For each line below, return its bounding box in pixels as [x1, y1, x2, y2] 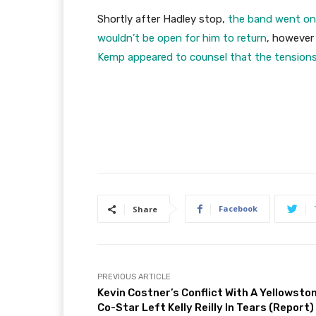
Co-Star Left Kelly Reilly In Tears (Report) [97, 301, 314, 315]
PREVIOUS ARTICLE [97, 272, 171, 282]
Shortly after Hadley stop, [97, 13, 228, 26]
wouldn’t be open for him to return [97, 32, 267, 45]
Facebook [219, 203, 257, 214]
